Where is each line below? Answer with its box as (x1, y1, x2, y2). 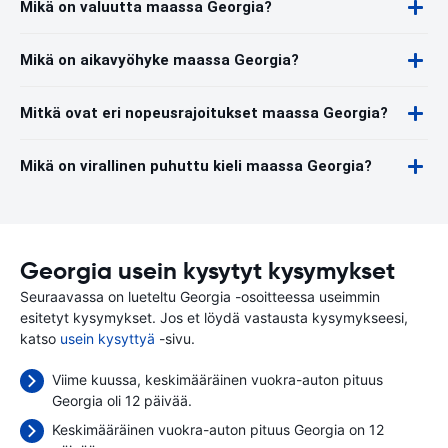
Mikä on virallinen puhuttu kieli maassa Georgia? (20, 157, 372, 175)
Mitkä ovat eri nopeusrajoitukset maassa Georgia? (20, 104, 388, 122)
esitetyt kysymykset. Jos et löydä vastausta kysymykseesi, (20, 309, 408, 326)
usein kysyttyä (60, 330, 155, 347)
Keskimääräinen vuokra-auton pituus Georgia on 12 (52, 421, 384, 438)
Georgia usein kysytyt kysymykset (20, 256, 395, 286)
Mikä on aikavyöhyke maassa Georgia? (20, 51, 299, 69)
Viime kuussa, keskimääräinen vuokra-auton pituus (52, 371, 383, 388)
